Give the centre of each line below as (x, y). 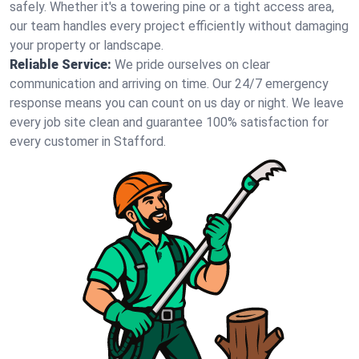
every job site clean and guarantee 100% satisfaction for (169, 122)
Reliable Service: (61, 65)
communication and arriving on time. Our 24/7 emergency (169, 84)
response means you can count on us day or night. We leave (177, 103)
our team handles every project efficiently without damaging (179, 26)
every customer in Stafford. (88, 141)
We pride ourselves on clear (192, 65)
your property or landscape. (87, 45)
